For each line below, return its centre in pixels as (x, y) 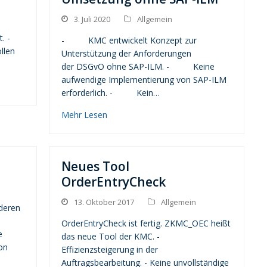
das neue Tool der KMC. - (111, 237)
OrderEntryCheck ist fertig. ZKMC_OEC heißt (146, 223)
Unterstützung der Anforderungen (127, 54)
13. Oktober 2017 (104, 202)
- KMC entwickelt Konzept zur (129, 41)
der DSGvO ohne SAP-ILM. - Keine (138, 67)
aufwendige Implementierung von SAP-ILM (144, 80)
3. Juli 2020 (92, 19)
